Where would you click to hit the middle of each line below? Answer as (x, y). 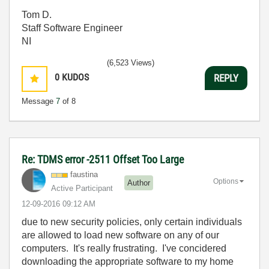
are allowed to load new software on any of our (120, 235)
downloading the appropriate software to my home (128, 261)
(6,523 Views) (131, 63)
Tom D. (37, 15)
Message (39, 101)
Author (139, 183)
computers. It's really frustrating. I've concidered (124, 248)
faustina (84, 174)
